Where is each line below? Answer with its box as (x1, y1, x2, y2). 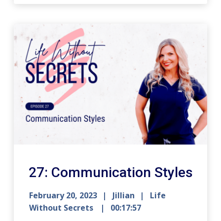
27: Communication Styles (29, 164, 193, 181)
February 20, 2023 (29, 189, 98, 201)
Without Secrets (29, 202, 96, 213)
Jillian (112, 189, 135, 201)
